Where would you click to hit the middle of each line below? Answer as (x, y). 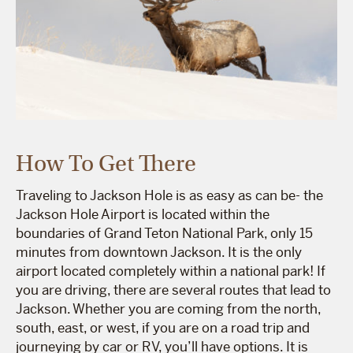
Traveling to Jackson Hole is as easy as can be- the (169, 195)
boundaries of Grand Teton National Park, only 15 (164, 233)
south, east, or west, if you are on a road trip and (163, 327)
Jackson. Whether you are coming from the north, (168, 308)
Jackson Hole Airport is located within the (143, 214)
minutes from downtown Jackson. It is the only (159, 252)
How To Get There (106, 163)
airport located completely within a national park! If (171, 271)
